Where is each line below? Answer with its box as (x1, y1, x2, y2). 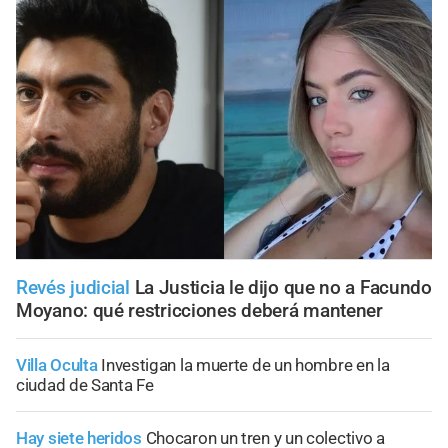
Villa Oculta (16, 354, 98, 375)
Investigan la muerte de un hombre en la (101, 354, 390, 375)
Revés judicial (16, 275, 130, 299)
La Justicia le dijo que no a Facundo (134, 275, 432, 299)
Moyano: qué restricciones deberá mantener (16, 298, 383, 322)
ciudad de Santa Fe (16, 374, 154, 395)
